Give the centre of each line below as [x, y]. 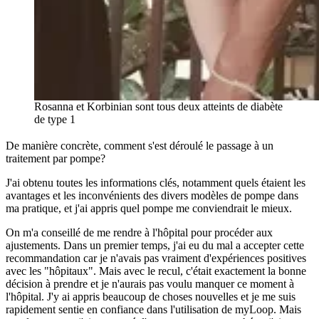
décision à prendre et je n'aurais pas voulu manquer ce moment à [150, 283]
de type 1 [55, 119]
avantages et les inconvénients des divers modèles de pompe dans [152, 195]
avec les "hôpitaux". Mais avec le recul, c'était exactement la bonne [156, 271]
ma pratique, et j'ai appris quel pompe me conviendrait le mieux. [149, 208]
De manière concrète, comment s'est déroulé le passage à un [140, 145]
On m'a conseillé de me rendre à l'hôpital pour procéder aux [139, 232]
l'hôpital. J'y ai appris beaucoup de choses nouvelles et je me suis [151, 296]
